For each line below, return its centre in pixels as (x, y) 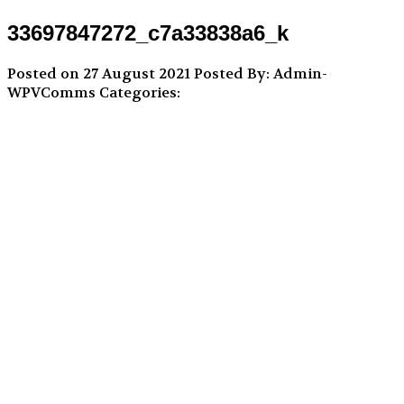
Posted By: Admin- (261, 74)
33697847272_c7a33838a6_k (148, 33)
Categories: (138, 93)
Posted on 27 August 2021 (101, 74)
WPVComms (51, 93)
